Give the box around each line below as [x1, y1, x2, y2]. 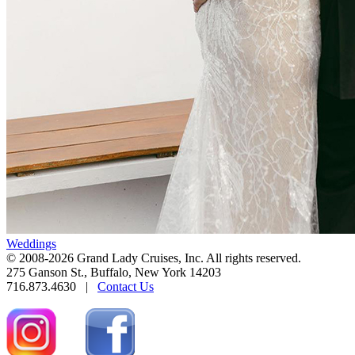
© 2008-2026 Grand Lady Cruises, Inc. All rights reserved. [6, 250, 301, 265]
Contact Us [97, 279, 154, 293]
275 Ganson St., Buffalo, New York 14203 [6, 265, 221, 279]
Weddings [6, 236, 56, 250]
